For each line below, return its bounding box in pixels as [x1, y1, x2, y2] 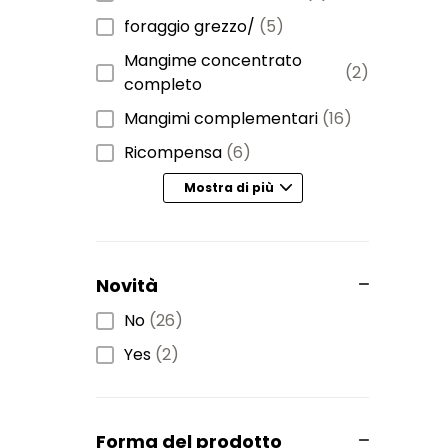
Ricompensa [124, 140, 222, 164]
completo [124, 72, 202, 96]
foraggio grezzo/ [124, 14, 255, 38]
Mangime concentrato [124, 48, 302, 72]
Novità [96, 272, 158, 298]
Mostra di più [183, 179, 274, 197]
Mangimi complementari [124, 106, 318, 130]
